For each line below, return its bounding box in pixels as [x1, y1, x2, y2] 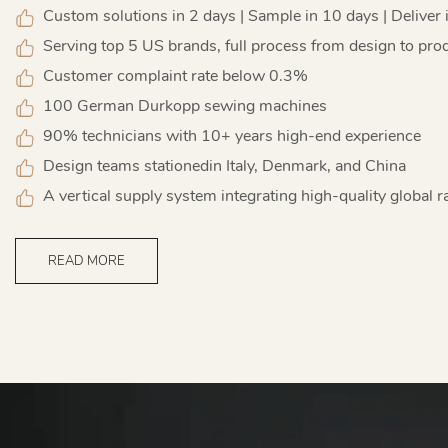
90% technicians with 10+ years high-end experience [35, 125, 421, 148]
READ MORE [48, 252, 125, 271]
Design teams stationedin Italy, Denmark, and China [35, 155, 406, 178]
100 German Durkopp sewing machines [35, 95, 327, 118]
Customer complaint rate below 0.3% [35, 65, 308, 88]
